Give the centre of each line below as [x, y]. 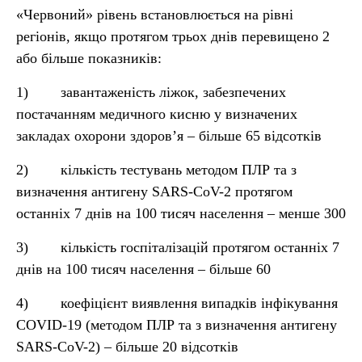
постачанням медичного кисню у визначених [157, 114]
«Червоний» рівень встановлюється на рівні [155, 15]
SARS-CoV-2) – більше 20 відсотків [127, 347]
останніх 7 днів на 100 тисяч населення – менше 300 [181, 213]
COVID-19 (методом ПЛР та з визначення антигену [177, 325]
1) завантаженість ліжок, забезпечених [151, 92]
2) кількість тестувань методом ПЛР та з [156, 170]
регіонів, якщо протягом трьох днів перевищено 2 [173, 36]
